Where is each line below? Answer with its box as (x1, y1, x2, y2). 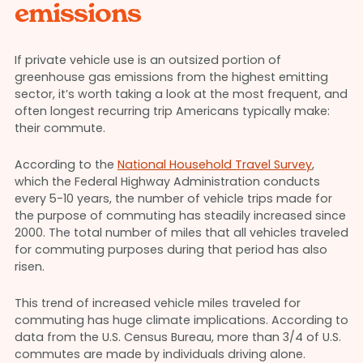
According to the (14, 156, 117, 173)
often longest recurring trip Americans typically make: (14, 102, 330, 119)
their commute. (14, 119, 105, 136)
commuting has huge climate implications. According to (14, 311, 348, 328)
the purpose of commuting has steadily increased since (14, 207, 346, 224)
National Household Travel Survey (117, 156, 312, 173)
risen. (14, 258, 45, 275)
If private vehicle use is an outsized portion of (14, 51, 281, 68)
